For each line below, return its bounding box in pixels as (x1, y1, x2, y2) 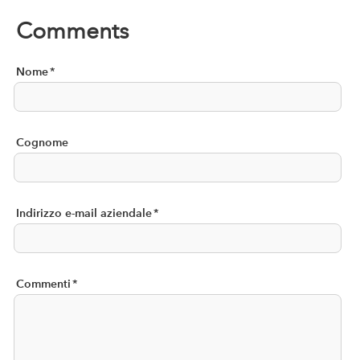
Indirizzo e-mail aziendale (16, 206, 152, 220)
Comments (16, 17, 129, 44)
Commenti (16, 276, 71, 291)
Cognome (16, 135, 68, 149)
